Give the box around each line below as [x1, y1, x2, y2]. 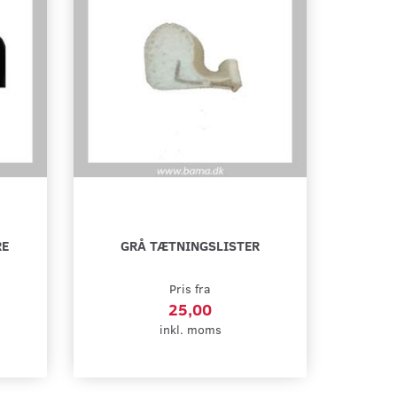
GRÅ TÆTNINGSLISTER [121, 235, 261, 254]
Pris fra [169, 279, 212, 297]
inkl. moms [159, 320, 222, 338]
